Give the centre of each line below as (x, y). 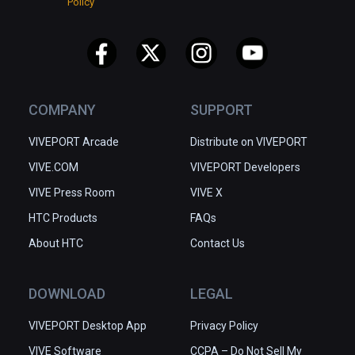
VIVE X (206, 192)
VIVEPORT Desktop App (88, 325)
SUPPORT (221, 109)
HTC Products (63, 218)
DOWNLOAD (67, 293)
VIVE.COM (53, 167)
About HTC (56, 243)
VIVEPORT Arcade (74, 141)
